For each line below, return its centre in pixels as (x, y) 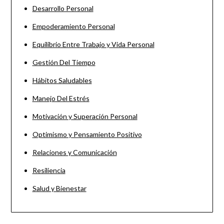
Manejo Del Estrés (61, 98)
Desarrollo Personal (63, 8)
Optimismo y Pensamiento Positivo (87, 134)
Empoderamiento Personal (73, 26)
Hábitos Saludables (62, 80)
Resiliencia (49, 170)
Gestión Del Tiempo (64, 62)
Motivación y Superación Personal (85, 116)
